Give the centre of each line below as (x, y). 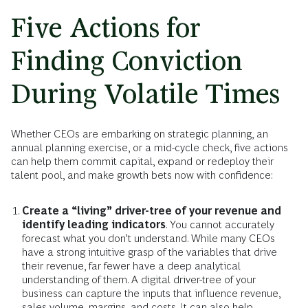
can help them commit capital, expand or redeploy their (142, 162)
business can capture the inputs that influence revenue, (151, 294)
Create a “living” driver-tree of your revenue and (152, 211)
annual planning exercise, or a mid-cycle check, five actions (150, 148)
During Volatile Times (145, 94)
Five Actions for (106, 28)
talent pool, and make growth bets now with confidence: (142, 175)
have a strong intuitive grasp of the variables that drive (150, 252)
